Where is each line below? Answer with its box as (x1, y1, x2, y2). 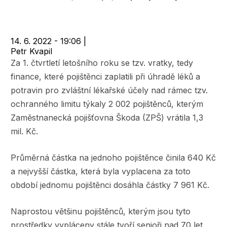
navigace (11, 9, 67, 24)
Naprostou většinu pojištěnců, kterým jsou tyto (11, 206, 191, 216)
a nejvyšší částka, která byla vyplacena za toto (11, 166, 191, 176)
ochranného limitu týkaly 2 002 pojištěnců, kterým (11, 98, 203, 109)
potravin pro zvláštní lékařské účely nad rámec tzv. (11, 85, 208, 95)
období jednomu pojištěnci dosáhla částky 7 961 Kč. (11, 179, 209, 190)
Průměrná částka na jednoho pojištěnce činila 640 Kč (11, 152, 216, 163)
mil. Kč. (11, 126, 38, 136)
